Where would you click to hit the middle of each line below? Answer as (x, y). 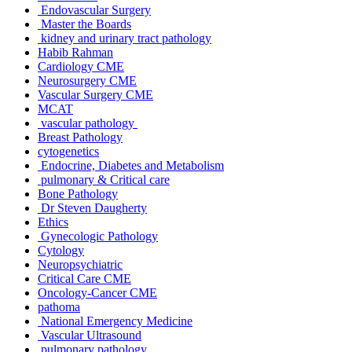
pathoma (59, 306)
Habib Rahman (75, 52)
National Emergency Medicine (115, 321)
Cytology (61, 250)
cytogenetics (68, 151)
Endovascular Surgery (94, 9)
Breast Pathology (80, 137)
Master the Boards (84, 24)
